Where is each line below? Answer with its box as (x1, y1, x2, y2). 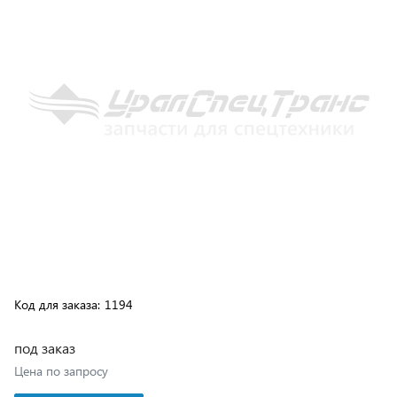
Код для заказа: (14, 257, 101, 274)
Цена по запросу (14, 323, 109, 340)
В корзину (43, 366, 114, 385)
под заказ (14, 300, 76, 318)
